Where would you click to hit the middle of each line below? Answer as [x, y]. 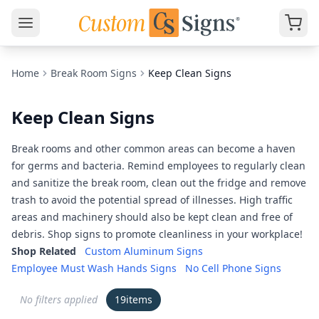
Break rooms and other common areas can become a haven [153, 148]
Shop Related [44, 251]
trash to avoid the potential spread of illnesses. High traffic [152, 200]
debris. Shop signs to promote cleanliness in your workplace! [157, 234]
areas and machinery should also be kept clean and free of [152, 217]
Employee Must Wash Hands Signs [94, 268]
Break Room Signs [94, 73]
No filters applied [59, 299]
